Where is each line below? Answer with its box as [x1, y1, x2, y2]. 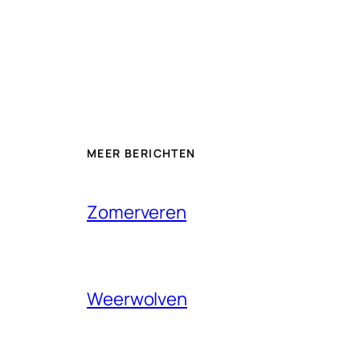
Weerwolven [87, 286, 187, 311]
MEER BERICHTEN [87, 145, 196, 161]
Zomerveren [87, 199, 186, 224]
